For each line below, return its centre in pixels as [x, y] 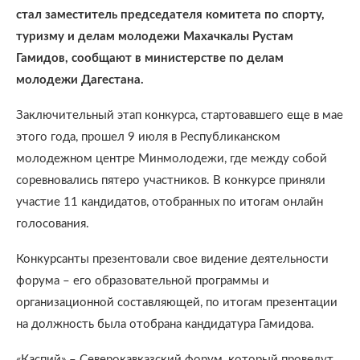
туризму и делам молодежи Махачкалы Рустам [155, 37]
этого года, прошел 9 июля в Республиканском [148, 137]
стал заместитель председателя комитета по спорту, [170, 15]
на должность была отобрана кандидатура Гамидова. [165, 324]
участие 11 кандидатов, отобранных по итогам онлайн [170, 202]
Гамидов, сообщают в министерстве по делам [150, 58]
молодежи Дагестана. [80, 80]
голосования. [53, 224]
